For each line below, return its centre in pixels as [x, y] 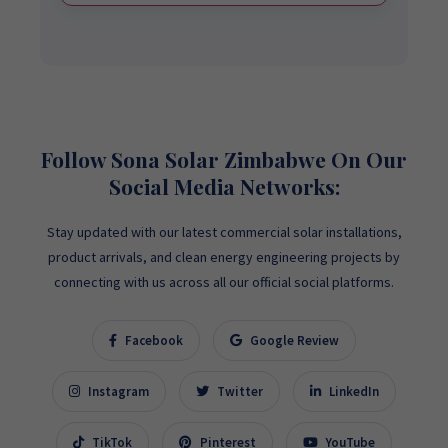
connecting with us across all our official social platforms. [224, 282]
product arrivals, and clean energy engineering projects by [224, 257]
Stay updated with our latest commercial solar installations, [224, 232]
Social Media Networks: [224, 186]
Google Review [293, 340]
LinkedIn [352, 391]
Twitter [238, 391]
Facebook [152, 340]
